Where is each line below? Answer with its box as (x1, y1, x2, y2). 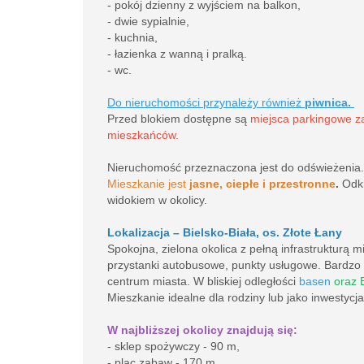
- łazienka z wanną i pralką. (107, 47, 247, 60)
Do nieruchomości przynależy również (107, 96, 305, 109)
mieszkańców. (107, 128, 179, 141)
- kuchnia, (107, 31, 158, 44)
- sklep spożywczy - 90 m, (107, 340, 240, 353)
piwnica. (305, 96, 354, 109)
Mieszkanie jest (107, 177, 189, 190)
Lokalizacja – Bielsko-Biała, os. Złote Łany (107, 226, 342, 239)
